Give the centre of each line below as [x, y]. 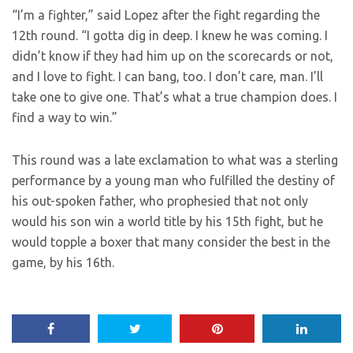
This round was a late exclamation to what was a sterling [175, 160]
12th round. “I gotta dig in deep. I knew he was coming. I [170, 36]
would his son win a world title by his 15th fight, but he [167, 222]
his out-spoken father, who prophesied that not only [160, 201]
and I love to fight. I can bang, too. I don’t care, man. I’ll [167, 77]
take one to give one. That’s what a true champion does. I [175, 97]
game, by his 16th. [63, 263]
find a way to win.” [65, 118]
